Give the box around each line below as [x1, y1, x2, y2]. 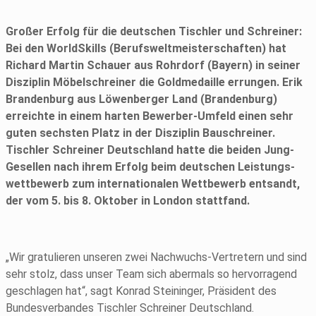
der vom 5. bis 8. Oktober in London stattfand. [6, 194, 250, 208]
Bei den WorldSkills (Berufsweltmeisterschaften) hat [6, 42, 286, 56]
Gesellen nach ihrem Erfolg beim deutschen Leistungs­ [6, 160, 295, 174]
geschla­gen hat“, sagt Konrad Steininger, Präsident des [6, 284, 276, 298]
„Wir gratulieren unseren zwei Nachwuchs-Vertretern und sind [6, 250, 307, 265]
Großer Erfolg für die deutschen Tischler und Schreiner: [6, 25, 302, 39]
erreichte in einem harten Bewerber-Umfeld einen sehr [6, 109, 293, 123]
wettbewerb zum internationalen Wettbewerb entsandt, [6, 177, 300, 191]
